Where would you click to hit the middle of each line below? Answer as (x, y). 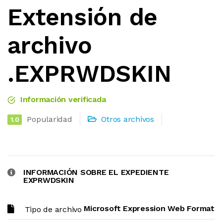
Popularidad (50, 119)
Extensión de (83, 17)
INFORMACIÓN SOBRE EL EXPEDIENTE (96, 172)
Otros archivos (128, 119)
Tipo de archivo (53, 209)
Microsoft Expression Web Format (149, 208)
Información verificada (62, 99)
